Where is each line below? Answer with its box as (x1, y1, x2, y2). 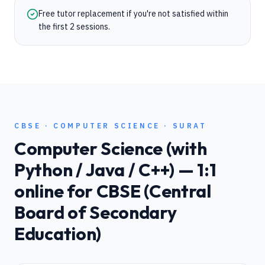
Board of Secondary (14, 201, 177, 224)
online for (14, 180, 96, 202)
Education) (14, 222, 101, 245)
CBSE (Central (96, 180, 211, 202)
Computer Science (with (14, 137, 207, 160)
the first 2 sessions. (38, 21, 110, 32)
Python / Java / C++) (14, 159, 174, 181)
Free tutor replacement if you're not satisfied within (38, 8, 228, 19)
